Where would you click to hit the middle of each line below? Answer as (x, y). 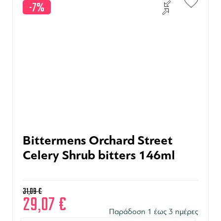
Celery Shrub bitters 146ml (99, 155)
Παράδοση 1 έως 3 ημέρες (154, 211)
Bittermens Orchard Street (98, 141)
